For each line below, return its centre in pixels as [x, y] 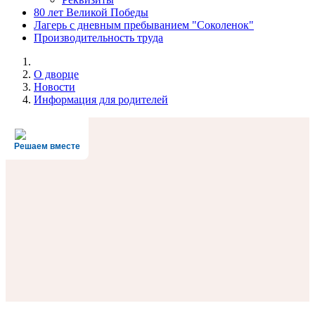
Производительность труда [98, 38]
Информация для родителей [101, 99]
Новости [54, 87]
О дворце [56, 74]
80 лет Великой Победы [91, 12]
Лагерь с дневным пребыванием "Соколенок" [144, 25]
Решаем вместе [47, 146]
